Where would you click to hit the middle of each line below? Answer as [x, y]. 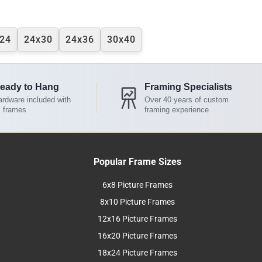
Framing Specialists [188, 87]
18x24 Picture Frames [137, 253]
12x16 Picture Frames [137, 219]
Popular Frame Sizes [137, 161]
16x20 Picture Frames [137, 236]
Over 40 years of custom [186, 99]
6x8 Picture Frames [137, 185]
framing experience [176, 109]
